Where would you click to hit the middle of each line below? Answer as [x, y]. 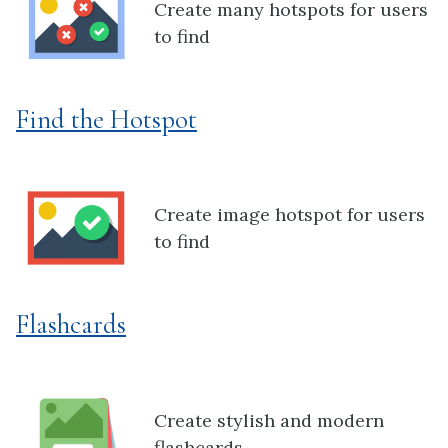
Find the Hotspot [106, 119]
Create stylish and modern [269, 420]
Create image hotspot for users [289, 215]
